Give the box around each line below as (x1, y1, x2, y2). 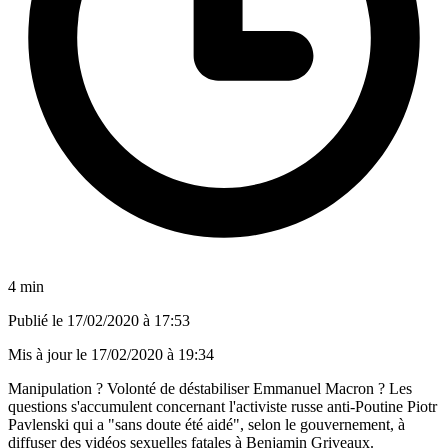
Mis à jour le (8, 345, 91, 363)
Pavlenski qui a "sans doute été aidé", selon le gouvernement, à (8, 415, 405, 433)
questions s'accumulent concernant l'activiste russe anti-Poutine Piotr (8, 397, 437, 415)
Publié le (8, 311, 67, 329)
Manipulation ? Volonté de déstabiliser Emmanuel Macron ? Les (8, 379, 412, 397)
